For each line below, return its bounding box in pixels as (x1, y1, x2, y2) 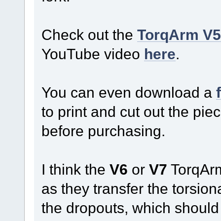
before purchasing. (41, 122, 165, 139)
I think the (41, 160, 110, 178)
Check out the (41, 26, 137, 43)
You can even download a (41, 83, 216, 101)
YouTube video (41, 45, 144, 62)
